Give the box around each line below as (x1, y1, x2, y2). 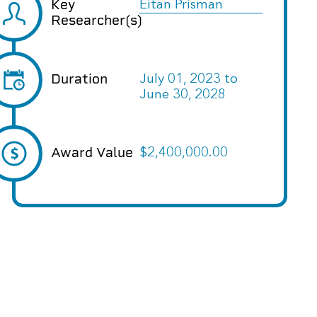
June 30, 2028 (139, 88, 226, 103)
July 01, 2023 (139, 72, 221, 87)
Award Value (51, 144, 133, 161)
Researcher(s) (51, 12, 142, 29)
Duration (51, 71, 108, 88)
